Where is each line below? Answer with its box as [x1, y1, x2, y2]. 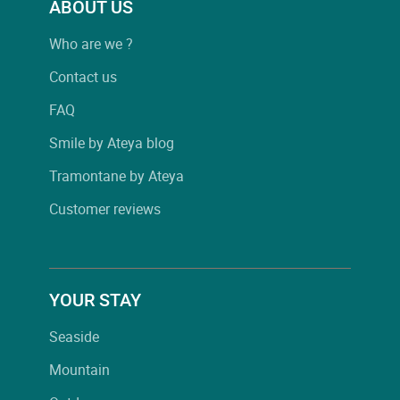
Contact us [49, 66, 117, 87]
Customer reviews [49, 198, 161, 219]
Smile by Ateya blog [49, 132, 174, 153]
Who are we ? [49, 33, 133, 54]
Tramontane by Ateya [49, 165, 184, 186]
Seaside [49, 326, 99, 346]
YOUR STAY [49, 287, 141, 312]
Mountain [49, 359, 110, 379]
